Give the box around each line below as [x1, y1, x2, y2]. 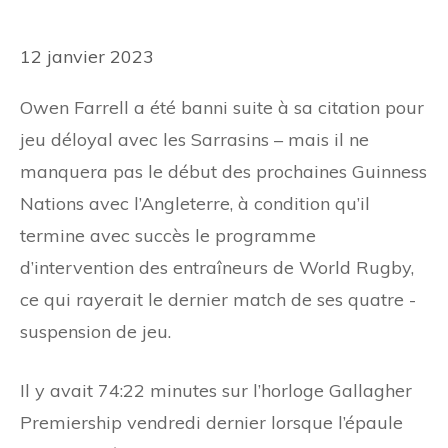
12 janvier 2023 [20, 45, 154, 68]
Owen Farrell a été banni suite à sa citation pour [20, 95, 424, 119]
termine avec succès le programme [20, 223, 316, 247]
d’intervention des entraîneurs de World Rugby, [20, 255, 414, 279]
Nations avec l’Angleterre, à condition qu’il [20, 191, 370, 215]
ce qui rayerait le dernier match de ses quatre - [20, 287, 416, 311]
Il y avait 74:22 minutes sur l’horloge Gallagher [20, 378, 412, 402]
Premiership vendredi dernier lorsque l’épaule [20, 410, 403, 434]
